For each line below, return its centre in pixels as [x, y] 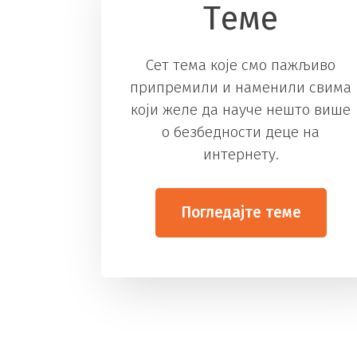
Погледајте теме [241, 213]
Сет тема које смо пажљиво [241, 65]
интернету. [241, 154]
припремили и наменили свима [241, 87]
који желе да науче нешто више [241, 109]
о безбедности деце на [241, 131]
